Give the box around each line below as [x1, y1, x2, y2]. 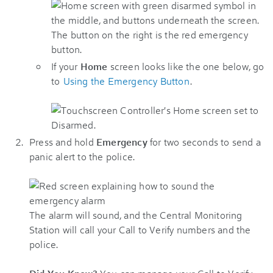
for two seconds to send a [150, 135, 261, 148]
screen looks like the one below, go [107, 60, 264, 73]
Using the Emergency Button [63, 74, 190, 87]
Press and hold [29, 135, 96, 148]
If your [51, 60, 80, 73]
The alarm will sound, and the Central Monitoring [29, 208, 243, 221]
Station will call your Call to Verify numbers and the [29, 223, 251, 236]
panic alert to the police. [29, 150, 135, 163]
